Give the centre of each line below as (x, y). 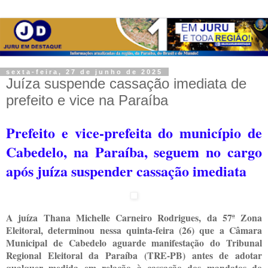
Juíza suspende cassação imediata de (126, 83)
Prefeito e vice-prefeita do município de (134, 132)
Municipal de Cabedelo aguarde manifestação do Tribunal (134, 243)
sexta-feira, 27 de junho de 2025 (84, 71)
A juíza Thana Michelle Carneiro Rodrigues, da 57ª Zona (134, 218)
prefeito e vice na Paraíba (87, 100)
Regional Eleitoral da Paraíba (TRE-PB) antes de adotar (134, 255)
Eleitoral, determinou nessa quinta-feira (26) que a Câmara (134, 230)
